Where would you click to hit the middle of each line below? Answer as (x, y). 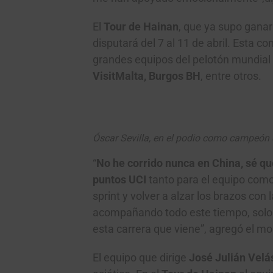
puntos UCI (121, 180)
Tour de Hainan (141, 27)
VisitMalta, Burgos (138, 76)
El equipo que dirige (141, 258)
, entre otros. (231, 76)
